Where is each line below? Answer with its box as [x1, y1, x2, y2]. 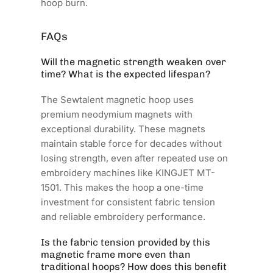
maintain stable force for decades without [41, 137, 222, 149]
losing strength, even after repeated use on [41, 152, 229, 164]
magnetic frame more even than [41, 248, 191, 260]
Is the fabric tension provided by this [41, 236, 211, 248]
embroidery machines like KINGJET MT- [41, 166, 216, 179]
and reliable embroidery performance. [41, 210, 206, 222]
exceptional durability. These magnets [41, 122, 206, 135]
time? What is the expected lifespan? [41, 68, 211, 80]
